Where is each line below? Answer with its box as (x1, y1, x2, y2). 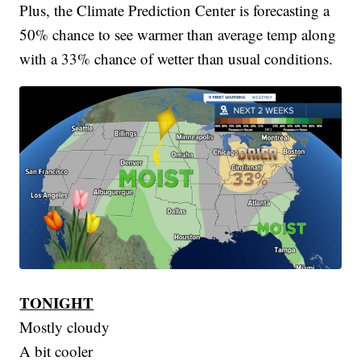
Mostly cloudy (19, 316, 110, 337)
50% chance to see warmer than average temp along (19, 23, 337, 44)
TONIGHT (19, 291, 94, 313)
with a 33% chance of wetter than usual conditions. (19, 48, 334, 68)
